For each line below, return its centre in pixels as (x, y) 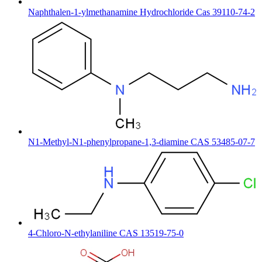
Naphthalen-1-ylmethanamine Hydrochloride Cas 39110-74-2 (142, 12)
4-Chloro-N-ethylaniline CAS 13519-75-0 (106, 233)
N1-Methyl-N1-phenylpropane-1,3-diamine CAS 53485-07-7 (142, 142)
